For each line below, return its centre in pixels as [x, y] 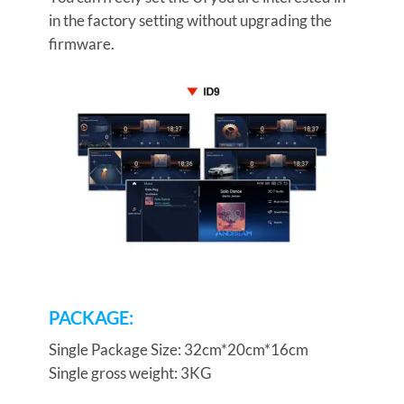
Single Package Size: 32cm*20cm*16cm [178, 350]
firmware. [81, 44]
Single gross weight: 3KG [129, 373]
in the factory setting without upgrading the [190, 21]
